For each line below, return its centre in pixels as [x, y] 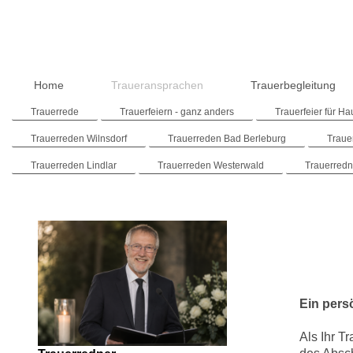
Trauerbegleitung [294, 85]
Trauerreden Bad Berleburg [227, 138]
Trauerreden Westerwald [211, 165]
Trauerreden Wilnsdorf [79, 138]
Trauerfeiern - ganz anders [177, 111]
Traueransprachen [158, 85]
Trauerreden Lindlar [74, 165]
